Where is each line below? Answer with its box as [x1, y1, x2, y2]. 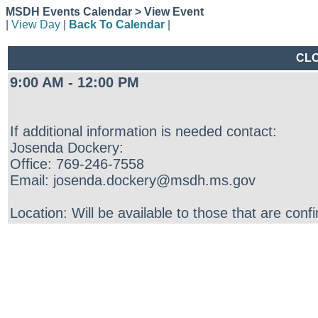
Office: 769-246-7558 [10, 156, 144, 172]
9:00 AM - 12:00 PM [10, 75, 139, 90]
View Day [11, 18, 60, 31]
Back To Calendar [69, 18, 165, 31]
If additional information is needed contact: [10, 124, 277, 139]
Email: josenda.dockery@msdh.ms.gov [10, 172, 256, 188]
